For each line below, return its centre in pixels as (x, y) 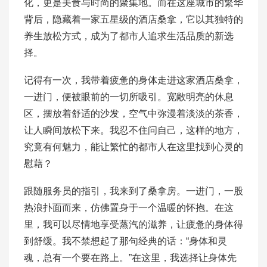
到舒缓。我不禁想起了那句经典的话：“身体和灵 (125, 241)
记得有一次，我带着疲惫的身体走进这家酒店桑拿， (133, 80)
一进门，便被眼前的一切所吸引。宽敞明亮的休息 (129, 97)
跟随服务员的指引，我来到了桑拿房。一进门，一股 (133, 191)
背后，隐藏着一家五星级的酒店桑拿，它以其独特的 (133, 19)
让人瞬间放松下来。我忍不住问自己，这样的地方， (133, 130)
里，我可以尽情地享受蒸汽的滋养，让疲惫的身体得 (133, 224)
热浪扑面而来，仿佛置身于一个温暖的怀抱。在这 (129, 208)
